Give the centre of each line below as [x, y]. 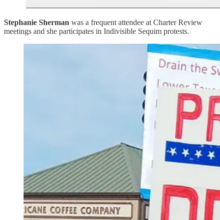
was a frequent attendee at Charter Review [136, 22]
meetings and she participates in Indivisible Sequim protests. [96, 31]
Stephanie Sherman [37, 22]
